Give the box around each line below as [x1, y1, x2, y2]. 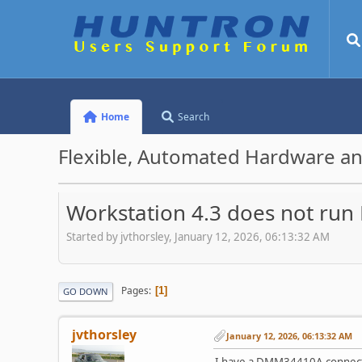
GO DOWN [63, 284, 108, 297]
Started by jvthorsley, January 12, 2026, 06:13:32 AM [66, 229, 330, 244]
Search [178, 110, 210, 124]
